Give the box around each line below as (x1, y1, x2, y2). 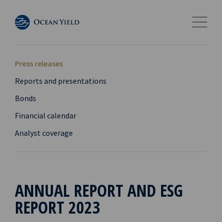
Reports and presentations (15, 76, 107, 86)
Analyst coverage (15, 128, 73, 138)
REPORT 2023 (15, 196, 100, 219)
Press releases (15, 58, 63, 68)
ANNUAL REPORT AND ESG (15, 179, 183, 202)
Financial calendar (15, 111, 76, 120)
